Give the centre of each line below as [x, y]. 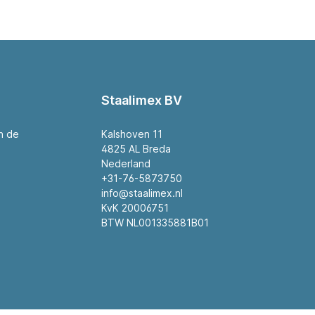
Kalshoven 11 [131, 134]
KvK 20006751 [135, 208]
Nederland [126, 164]
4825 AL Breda [136, 149]
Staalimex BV [141, 101]
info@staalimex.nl [142, 193]
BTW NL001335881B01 [155, 223]
